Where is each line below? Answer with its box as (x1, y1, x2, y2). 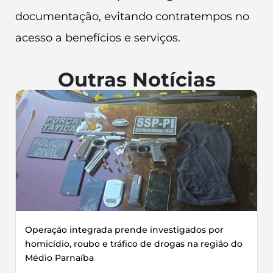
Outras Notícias (57, 67, 216, 91)
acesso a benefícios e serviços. (15, 31, 180, 45)
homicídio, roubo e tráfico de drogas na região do (25, 238, 243, 249)
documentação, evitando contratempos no (15, 10, 249, 24)
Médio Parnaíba (25, 252, 94, 263)
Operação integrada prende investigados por (25, 224, 224, 235)
